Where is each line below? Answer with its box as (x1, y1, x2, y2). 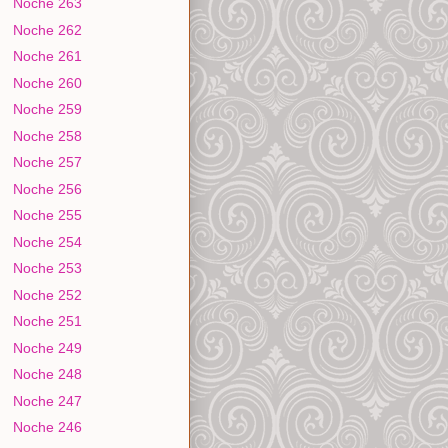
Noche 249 (12, 339, 82, 356)
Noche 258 (12, 127, 82, 144)
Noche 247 (12, 392, 82, 409)
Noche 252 (12, 286, 82, 303)
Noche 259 (12, 101, 82, 118)
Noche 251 (12, 313, 82, 330)
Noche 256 (12, 180, 82, 197)
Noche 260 (12, 74, 82, 91)
